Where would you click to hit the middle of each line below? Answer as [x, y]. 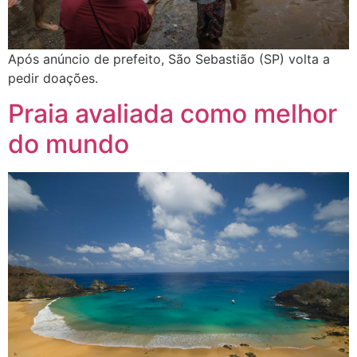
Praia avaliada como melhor [173, 114]
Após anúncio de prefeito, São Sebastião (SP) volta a [169, 59]
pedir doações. [53, 78]
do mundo [69, 144]
